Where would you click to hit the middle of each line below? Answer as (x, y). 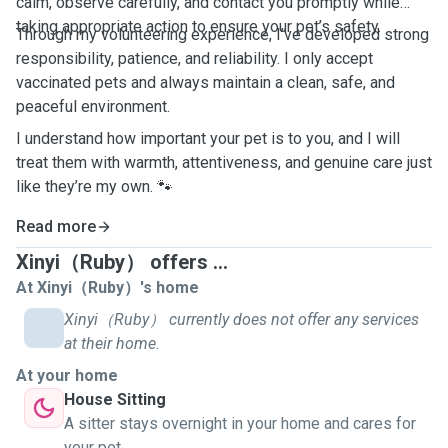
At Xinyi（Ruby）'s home (107, 287)
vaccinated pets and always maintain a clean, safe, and (205, 82)
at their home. (112, 343)
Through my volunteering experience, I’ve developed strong (222, 34)
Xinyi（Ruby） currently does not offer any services (241, 319)
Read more (56, 226)
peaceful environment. (93, 106)
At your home (67, 375)
